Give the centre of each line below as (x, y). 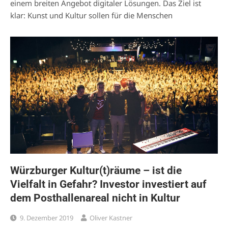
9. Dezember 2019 (47, 218)
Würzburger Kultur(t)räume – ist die (96, 170)
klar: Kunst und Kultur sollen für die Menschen (91, 16)
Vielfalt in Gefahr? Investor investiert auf (108, 184)
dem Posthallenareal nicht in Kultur (95, 198)
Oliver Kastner (111, 218)
